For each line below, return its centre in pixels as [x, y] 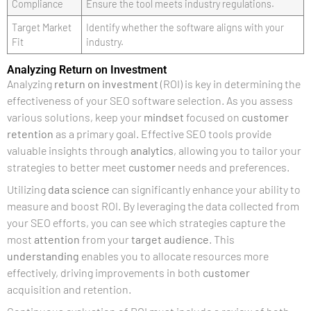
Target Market [42, 27]
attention [57, 239]
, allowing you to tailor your [237, 150]
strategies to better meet [68, 167]
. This [222, 239]
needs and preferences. [233, 167]
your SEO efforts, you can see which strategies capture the [146, 222]
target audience [170, 239]
